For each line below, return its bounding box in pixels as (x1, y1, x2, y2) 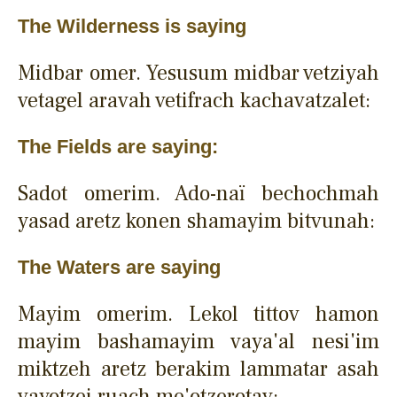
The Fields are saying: (18, 135, 218, 158)
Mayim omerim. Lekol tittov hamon (18, 300, 379, 328)
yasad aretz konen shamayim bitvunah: (18, 206, 375, 235)
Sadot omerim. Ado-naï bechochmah (18, 179, 379, 207)
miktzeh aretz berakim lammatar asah (18, 354, 379, 383)
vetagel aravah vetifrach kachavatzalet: (18, 86, 370, 114)
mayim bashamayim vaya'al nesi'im (18, 327, 379, 355)
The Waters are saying (18, 255, 221, 278)
